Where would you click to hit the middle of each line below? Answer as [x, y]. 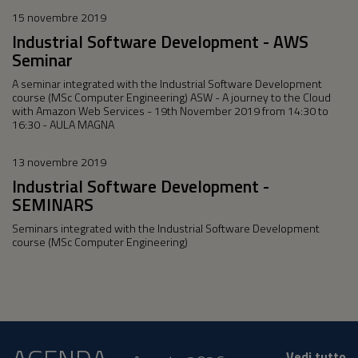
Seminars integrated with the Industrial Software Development [166, 229]
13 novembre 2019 [59, 162]
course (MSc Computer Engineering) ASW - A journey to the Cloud [171, 97]
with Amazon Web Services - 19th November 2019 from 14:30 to [170, 111]
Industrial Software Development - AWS [160, 42]
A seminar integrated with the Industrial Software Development [167, 84]
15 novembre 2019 [59, 18]
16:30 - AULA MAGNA [63, 125]
